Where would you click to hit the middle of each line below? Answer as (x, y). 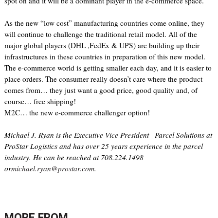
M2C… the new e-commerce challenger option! (77, 113)
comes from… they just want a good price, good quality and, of (101, 90)
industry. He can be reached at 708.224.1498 (74, 157)
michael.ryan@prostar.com (53, 169)
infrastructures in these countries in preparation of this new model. (105, 57)
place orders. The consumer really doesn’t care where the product (103, 79)
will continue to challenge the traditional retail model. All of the (100, 34)
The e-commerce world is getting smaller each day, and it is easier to (108, 68)
